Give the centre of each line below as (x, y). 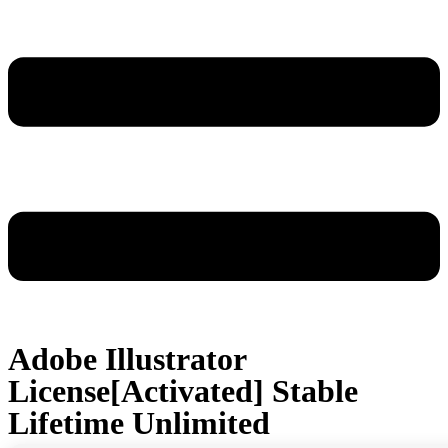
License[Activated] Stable (183, 390)
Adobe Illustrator (127, 358)
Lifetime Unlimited (139, 422)
